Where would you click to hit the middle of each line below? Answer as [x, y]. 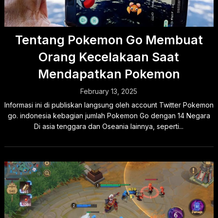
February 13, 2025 [109, 91]
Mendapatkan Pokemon [109, 74]
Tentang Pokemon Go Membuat [109, 40]
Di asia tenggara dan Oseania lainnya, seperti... [109, 126]
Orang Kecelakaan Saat [109, 57]
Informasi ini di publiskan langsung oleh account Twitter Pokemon [109, 105]
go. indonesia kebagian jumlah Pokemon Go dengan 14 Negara [109, 116]
